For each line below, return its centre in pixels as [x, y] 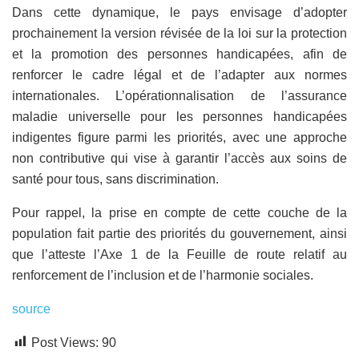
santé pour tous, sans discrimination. [115, 179]
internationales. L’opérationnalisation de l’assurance [179, 95]
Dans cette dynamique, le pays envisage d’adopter [179, 12]
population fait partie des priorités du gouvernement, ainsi [179, 233]
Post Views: [65, 342]
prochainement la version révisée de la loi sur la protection [179, 33]
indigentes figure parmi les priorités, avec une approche [179, 137]
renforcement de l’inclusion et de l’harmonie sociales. [163, 275]
